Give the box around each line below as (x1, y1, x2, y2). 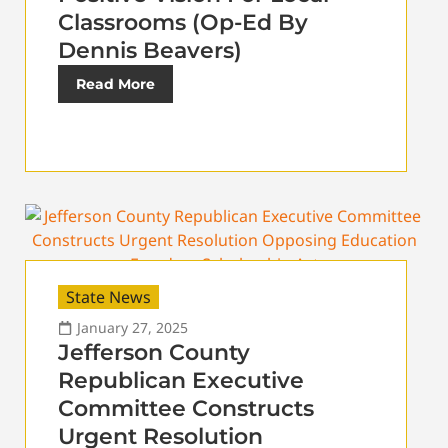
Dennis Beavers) (58, 36, 242, 64)
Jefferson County (58, 338, 250, 366)
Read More (76, 74, 155, 93)
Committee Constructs (58, 394, 314, 422)
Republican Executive (58, 366, 304, 394)
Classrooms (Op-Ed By (58, 8, 308, 36)
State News (66, 285, 151, 308)
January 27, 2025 (77, 317, 188, 337)
